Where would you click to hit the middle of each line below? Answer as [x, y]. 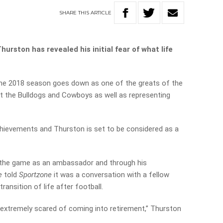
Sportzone [37, 175]
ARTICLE [101, 12]
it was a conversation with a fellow [112, 175]
